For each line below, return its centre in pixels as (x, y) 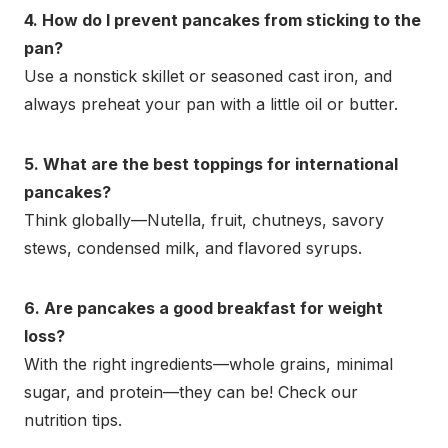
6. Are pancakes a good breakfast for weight (203, 308)
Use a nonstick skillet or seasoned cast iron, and (208, 76)
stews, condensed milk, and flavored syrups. (193, 248)
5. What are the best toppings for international (211, 164)
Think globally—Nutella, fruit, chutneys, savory (204, 220)
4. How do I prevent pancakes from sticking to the (222, 20)
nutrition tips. (73, 420)
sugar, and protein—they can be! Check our (191, 392)
